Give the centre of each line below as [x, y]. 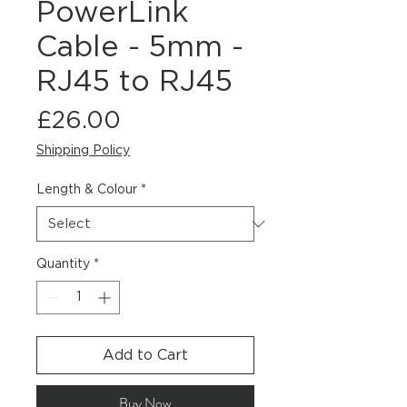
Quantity [63, 265]
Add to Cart [145, 356]
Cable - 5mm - [140, 48]
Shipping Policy [83, 151]
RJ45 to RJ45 [134, 82]
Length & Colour [87, 190]
